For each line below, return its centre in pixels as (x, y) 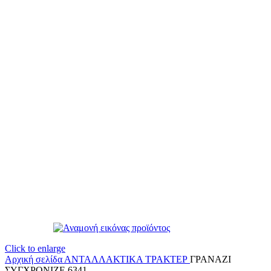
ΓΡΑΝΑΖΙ (211, 259)
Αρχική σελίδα (34, 259)
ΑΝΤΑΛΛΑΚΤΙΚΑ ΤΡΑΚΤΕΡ (127, 259)
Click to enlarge (35, 248)
